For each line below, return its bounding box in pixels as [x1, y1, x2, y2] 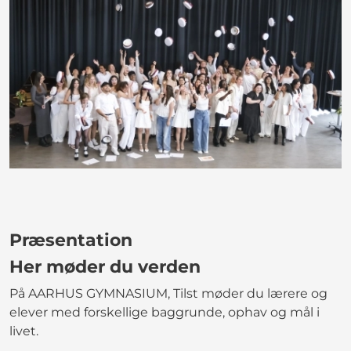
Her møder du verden [9, 255, 201, 277]
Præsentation [9, 229, 132, 251]
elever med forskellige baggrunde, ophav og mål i [9, 304, 320, 320]
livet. [9, 323, 38, 338]
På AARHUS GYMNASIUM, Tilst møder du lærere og [9, 285, 327, 301]
